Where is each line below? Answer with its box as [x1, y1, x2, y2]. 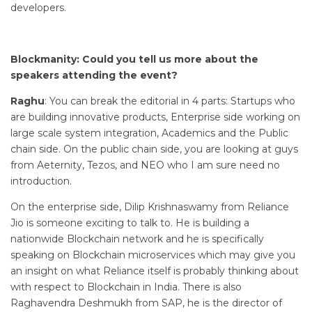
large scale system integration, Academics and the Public [10, 126, 288, 139]
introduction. [10, 174, 72, 187]
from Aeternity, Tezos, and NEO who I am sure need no [10, 158, 280, 171]
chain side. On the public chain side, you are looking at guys [10, 142, 298, 155]
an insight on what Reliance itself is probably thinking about [10, 264, 299, 277]
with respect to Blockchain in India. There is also [10, 280, 242, 293]
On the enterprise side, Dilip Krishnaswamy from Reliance [10, 200, 289, 213]
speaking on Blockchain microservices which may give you [10, 248, 295, 261]
